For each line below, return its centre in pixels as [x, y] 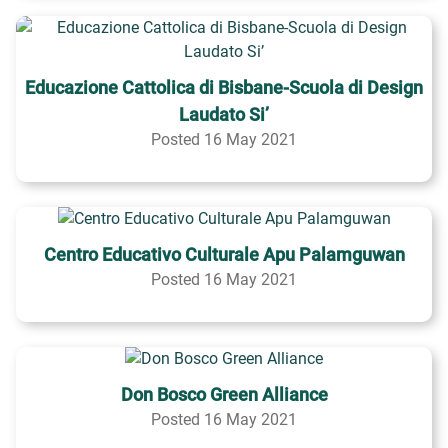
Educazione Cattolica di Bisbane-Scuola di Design [224, 87]
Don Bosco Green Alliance [224, 394]
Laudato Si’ [224, 114]
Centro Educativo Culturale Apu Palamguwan [224, 254]
